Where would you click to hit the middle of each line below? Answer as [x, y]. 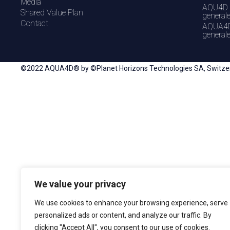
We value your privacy [80, 184]
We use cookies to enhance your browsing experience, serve [131, 203]
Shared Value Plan [52, 13]
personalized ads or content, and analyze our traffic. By [123, 215]
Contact [34, 23]
